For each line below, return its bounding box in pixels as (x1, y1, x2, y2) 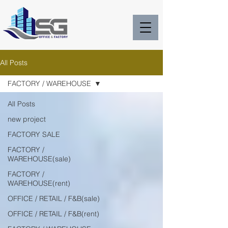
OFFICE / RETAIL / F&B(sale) (8, 194, 100, 203)
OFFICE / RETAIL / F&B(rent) (8, 209, 99, 218)
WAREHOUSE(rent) (8, 179, 70, 188)
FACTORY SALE (8, 130, 60, 139)
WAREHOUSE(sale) (8, 154, 71, 163)
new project (8, 115, 46, 124)
